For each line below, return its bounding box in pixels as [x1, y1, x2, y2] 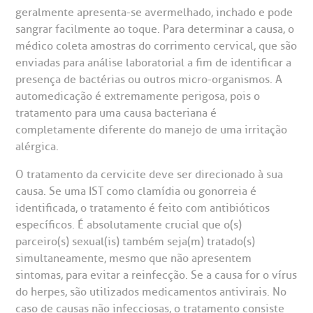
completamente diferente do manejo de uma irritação [15, 122, 288, 137]
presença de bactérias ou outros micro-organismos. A [15, 72, 283, 87]
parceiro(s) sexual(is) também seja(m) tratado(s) [15, 234, 256, 249]
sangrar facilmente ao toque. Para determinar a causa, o [15, 22, 295, 36]
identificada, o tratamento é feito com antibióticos [15, 201, 270, 215]
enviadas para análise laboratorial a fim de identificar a [15, 55, 292, 70]
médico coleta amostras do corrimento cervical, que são [15, 38, 298, 53]
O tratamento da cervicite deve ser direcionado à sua [15, 167, 284, 182]
